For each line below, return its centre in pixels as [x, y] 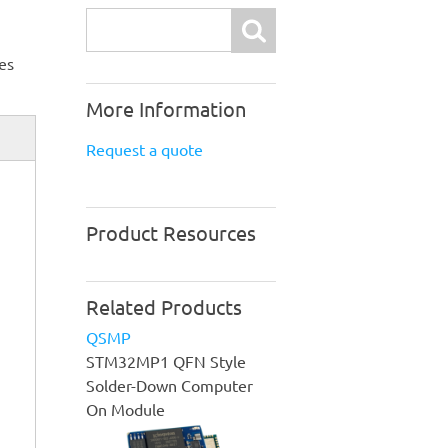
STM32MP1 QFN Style [166, 360]
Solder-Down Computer [169, 384]
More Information [166, 108]
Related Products [164, 306]
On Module [125, 408]
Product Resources [171, 232]
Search [110, 19]
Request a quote [144, 148]
